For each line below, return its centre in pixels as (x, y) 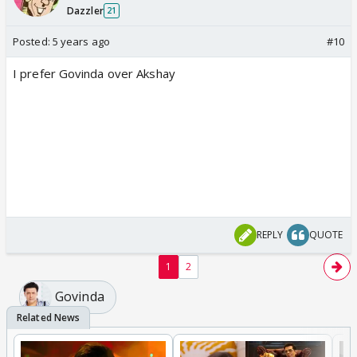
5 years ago (81, 41)
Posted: (33, 41)
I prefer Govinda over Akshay (94, 73)
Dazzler (85, 10)
